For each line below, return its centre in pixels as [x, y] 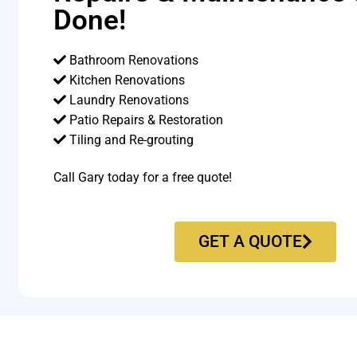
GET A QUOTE [250, 241]
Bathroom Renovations [133, 60]
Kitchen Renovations [126, 80]
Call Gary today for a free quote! [143, 178]
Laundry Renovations [128, 100]
